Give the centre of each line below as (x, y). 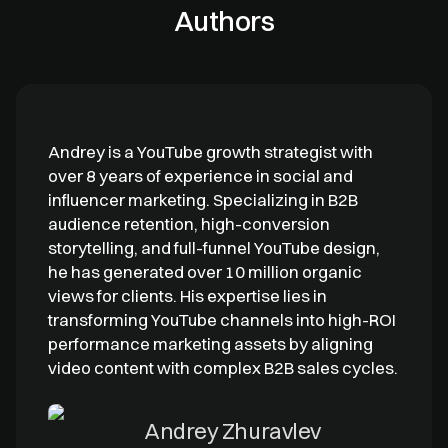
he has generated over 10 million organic (205, 271)
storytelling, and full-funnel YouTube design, (214, 247)
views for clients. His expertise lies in (187, 295)
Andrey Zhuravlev (232, 430)
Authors (224, 20)
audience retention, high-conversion (189, 223)
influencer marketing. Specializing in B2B (203, 199)
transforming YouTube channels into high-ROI (222, 319)
